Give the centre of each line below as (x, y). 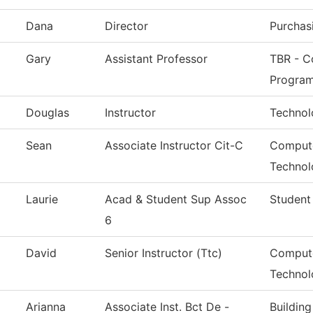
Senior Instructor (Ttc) (163, 253)
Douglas (48, 113)
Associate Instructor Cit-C (174, 146)
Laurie (42, 199)
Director (126, 26)
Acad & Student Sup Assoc (176, 199)
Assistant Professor (156, 59)
